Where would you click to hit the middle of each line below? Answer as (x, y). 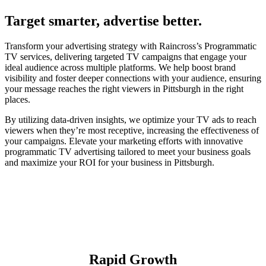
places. (18, 100)
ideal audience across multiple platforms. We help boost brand (120, 68)
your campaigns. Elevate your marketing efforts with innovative (124, 141)
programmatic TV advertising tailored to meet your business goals (128, 152)
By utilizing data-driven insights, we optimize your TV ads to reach (131, 120)
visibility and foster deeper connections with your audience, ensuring (133, 78)
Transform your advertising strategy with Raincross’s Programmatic (131, 46)
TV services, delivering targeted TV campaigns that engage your (126, 57)
